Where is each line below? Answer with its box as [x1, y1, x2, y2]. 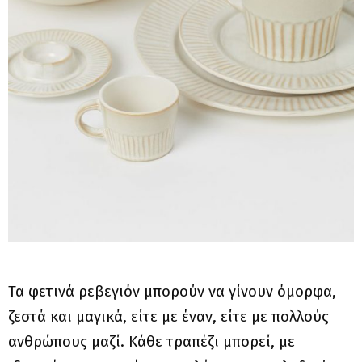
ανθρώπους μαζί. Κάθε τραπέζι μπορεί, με [8, 333, 295, 351]
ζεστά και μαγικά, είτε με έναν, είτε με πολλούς [8, 308, 329, 326]
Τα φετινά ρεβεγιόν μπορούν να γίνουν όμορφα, [8, 283, 336, 301]
